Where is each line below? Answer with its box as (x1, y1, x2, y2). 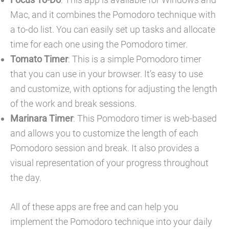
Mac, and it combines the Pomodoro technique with (10, 9, 216, 20)
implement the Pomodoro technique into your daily (10, 216, 212, 227)
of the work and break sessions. (10, 98, 136, 109)
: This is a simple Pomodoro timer (68, 54, 201, 65)
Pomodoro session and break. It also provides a (10, 143, 199, 154)
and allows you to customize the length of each (10, 128, 198, 139)
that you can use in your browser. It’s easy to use (10, 68, 203, 80)
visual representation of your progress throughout (10, 157, 209, 169)
